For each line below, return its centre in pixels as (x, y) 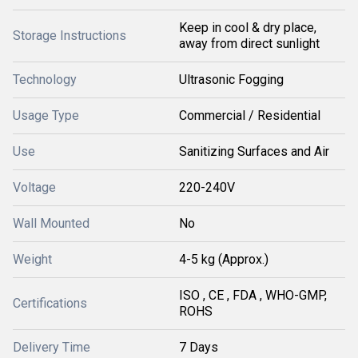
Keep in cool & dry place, (248, 28)
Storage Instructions (70, 36)
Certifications (50, 303)
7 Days (199, 347)
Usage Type (46, 115)
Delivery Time (52, 347)
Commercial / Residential (250, 115)
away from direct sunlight (249, 44)
